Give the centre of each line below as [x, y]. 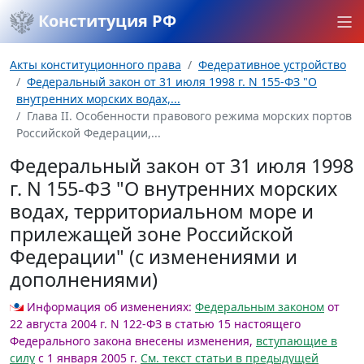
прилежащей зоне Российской [152, 234]
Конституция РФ [105, 21]
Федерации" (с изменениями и [154, 257]
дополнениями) [84, 279]
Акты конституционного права [95, 65]
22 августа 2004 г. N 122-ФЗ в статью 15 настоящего [155, 324]
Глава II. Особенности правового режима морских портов [189, 116]
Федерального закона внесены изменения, [133, 341]
